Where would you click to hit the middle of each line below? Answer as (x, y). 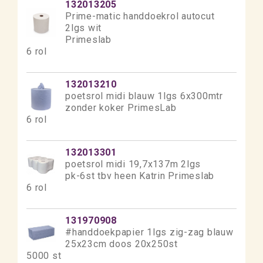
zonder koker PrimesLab (121, 108)
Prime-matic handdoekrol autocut (140, 16)
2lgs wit (83, 28)
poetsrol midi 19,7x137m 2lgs (133, 164)
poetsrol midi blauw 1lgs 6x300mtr (144, 96)
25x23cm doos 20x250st (122, 244)
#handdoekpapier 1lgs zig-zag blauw (149, 232)
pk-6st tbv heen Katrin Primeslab (140, 176)
